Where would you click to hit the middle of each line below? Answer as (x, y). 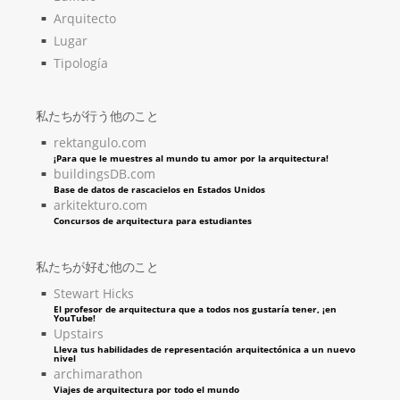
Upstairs (79, 333)
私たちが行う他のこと (97, 115)
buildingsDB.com (104, 173)
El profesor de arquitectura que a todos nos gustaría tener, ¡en (195, 308)
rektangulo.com (100, 142)
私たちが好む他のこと (97, 266)
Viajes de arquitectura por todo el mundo (146, 389)
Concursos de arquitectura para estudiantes (153, 220)
